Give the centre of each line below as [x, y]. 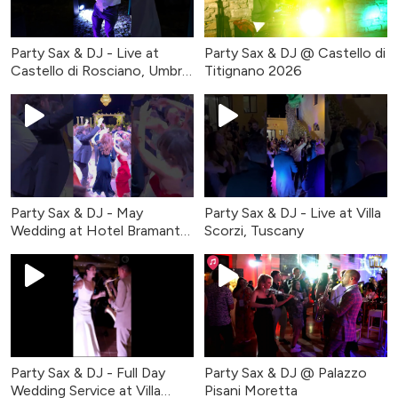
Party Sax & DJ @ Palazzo [286, 372]
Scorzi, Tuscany [254, 230]
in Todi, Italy [49, 248]
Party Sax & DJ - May [77, 212]
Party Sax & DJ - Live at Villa [293, 212]
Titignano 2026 [253, 71]
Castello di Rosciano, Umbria [101, 71]
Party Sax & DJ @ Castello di [295, 53]
